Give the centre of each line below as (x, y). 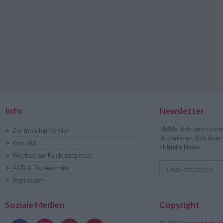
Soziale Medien (35, 205)
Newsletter (181, 111)
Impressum (29, 180)
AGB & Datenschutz (41, 168)
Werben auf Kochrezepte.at (52, 155)
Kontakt (24, 143)
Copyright (179, 205)
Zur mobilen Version (42, 130)
